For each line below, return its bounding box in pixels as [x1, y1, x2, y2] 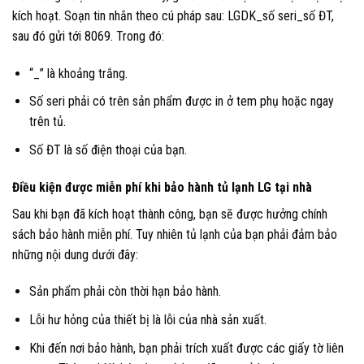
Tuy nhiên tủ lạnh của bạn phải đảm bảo [132, 226, 337, 242]
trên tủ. [28, 114, 66, 130]
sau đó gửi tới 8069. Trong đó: [12, 28, 164, 44]
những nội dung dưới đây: [12, 246, 138, 262]
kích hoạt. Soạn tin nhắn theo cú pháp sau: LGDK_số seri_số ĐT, [12, 7, 334, 24]
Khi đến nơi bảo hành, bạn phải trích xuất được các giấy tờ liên [28, 340, 344, 356]
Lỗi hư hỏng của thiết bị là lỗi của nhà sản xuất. [28, 311, 266, 327]
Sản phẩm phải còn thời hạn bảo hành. [28, 284, 221, 300]
